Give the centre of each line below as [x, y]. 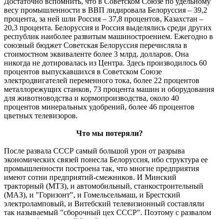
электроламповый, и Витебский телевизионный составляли [104, 204]
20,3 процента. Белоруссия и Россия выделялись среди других [108, 28]
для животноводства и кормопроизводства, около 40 [91, 98]
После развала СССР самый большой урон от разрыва [94, 151]
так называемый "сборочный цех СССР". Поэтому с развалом [108, 213]
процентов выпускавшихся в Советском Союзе [83, 72]
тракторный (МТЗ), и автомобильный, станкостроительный [104, 186]
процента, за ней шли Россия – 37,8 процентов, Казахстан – [104, 19]
